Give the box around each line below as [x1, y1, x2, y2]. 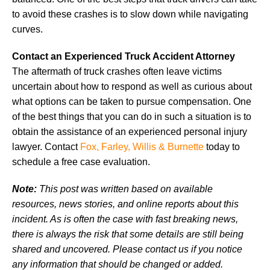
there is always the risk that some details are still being [12, 228, 243, 239]
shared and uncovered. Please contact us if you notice [12, 243, 242, 254]
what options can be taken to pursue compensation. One [12, 96, 251, 107]
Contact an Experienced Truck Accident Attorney [12, 51, 235, 61]
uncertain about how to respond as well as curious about [12, 81, 252, 92]
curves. [12, 24, 43, 34]
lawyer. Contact [12, 141, 80, 152]
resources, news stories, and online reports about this [12, 198, 239, 209]
